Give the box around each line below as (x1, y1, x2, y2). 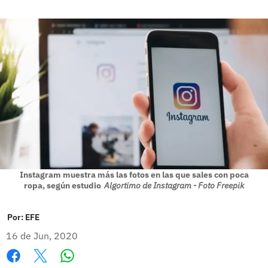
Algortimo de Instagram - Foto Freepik (104, 179, 244, 191)
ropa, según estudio (24, 179, 101, 191)
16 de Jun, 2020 (6, 229, 78, 242)
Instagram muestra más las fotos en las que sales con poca (19, 169, 249, 180)
